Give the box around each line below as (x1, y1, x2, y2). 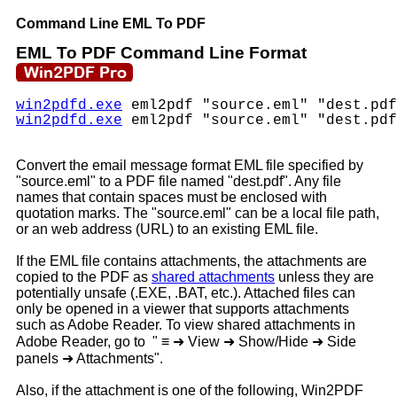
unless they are (275, 269, 374, 285)
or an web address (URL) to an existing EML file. (16, 222, 318, 237)
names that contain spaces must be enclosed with (16, 190, 327, 206)
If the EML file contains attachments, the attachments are (16, 253, 367, 269)
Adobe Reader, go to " (16, 334, 161, 350)
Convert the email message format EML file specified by (16, 158, 363, 174)
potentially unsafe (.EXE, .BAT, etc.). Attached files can (16, 285, 355, 301)
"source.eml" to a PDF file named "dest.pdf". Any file (16, 174, 341, 190)
